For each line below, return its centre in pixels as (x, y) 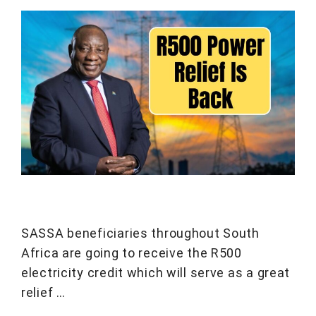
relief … (43, 293)
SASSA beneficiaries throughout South (140, 233)
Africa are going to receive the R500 (132, 253)
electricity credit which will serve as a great (156, 273)
